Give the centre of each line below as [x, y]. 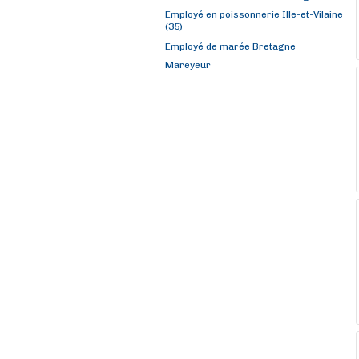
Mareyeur [188, 65]
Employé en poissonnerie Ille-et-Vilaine [254, 14]
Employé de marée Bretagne [230, 46]
